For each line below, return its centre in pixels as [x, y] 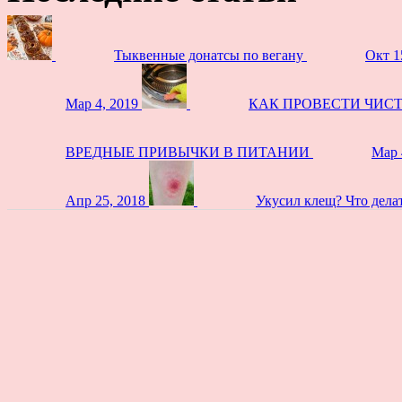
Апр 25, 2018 [105, 200]
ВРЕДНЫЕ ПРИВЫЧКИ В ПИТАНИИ [188, 152]
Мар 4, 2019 [102, 103]
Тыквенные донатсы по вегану [209, 55]
